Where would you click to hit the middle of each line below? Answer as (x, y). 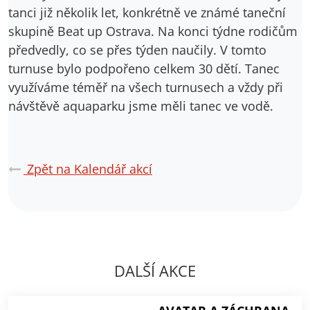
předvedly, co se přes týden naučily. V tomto (137, 49)
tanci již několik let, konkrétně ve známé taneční (147, 12)
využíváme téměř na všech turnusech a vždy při (146, 87)
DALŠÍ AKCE (155, 270)
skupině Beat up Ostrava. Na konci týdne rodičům (153, 31)
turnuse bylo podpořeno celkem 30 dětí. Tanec (144, 68)
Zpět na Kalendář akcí (88, 168)
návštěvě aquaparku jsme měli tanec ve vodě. (141, 106)
